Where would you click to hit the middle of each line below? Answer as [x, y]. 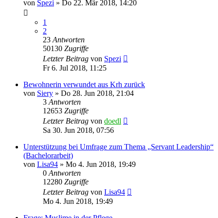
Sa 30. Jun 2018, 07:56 [78, 130]
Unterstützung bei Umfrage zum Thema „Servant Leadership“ [118, 146]
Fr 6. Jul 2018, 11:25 [75, 68]
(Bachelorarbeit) [48, 155]
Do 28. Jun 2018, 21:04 [97, 93]
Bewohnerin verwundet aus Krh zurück [84, 84]
